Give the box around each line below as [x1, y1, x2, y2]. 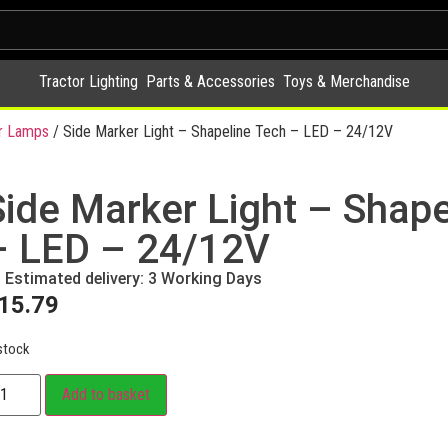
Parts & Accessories [145, 72, 275, 91]
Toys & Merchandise [282, 72, 410, 91]
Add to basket [61, 385, 150, 405]
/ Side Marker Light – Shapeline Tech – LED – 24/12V [49, 122, 393, 141]
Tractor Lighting [38, 72, 138, 91]
